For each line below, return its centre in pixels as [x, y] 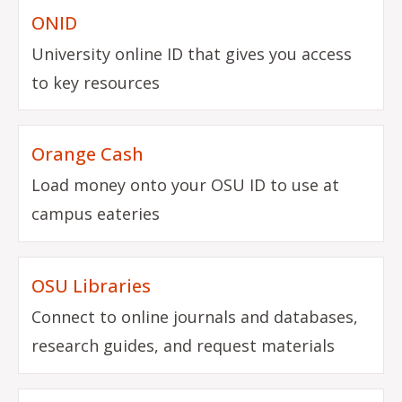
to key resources [96, 82]
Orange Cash [88, 154]
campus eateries [96, 214]
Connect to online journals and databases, [195, 317]
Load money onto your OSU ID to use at [186, 185]
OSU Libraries [92, 286]
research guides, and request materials [184, 346]
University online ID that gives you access [192, 53]
